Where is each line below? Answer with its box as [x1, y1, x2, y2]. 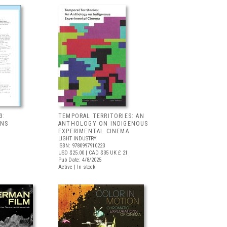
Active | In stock [58, 164, 95, 170]
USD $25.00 [58, 149, 84, 156]
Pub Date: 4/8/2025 [58, 157, 101, 163]
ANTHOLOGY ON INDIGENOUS [58, 120, 148, 127]
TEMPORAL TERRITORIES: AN [58, 112, 144, 120]
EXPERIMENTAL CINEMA [58, 128, 129, 135]
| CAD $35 [84, 149, 108, 156]
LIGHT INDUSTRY [58, 135, 96, 142]
